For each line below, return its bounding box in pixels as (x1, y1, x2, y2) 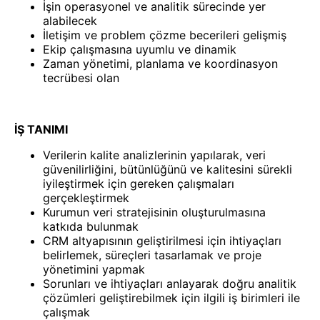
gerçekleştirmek (43, 191, 129, 206)
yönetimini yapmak (43, 262, 145, 277)
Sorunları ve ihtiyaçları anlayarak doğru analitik (43, 276, 296, 291)
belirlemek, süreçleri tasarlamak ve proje (43, 248, 261, 263)
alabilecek (43, 14, 97, 29)
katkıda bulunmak (43, 219, 139, 234)
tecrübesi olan (43, 71, 119, 86)
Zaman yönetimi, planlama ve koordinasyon (43, 56, 278, 71)
